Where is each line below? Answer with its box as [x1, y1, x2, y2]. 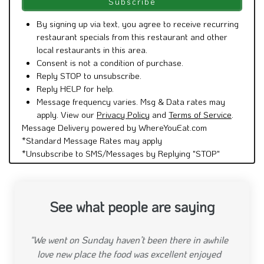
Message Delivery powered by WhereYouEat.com [22, 22, 207, 35]
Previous [24, 182, 57, 194]
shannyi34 [110, 184, 154, 197]
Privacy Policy [97, 9, 150, 22]
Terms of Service [169, 9, 232, 22]
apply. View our [37, 9, 97, 22]
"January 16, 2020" [95, 208, 169, 221]
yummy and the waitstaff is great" [64, 148, 200, 161]
